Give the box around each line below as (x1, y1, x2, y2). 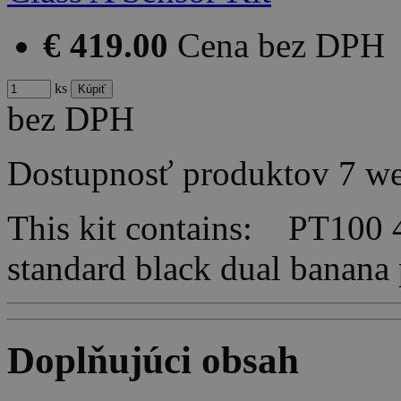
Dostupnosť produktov (7, 153, 329, 192)
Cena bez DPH (177, 25, 385, 64)
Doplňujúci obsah (7, 338, 299, 381)
